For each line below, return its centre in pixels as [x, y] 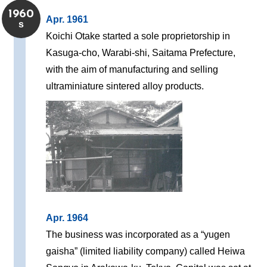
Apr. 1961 [67, 20]
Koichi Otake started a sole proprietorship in [138, 36]
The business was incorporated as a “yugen [138, 235]
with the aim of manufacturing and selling [132, 70]
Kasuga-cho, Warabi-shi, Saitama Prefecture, [141, 53]
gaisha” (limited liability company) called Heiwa [146, 252]
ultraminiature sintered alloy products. [125, 86]
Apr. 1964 [67, 218]
